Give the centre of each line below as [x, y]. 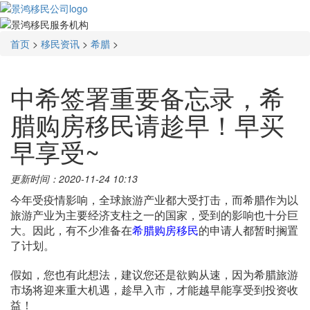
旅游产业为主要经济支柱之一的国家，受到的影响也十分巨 [154, 215]
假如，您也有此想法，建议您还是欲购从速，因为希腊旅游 [154, 274]
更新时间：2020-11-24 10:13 [74, 178]
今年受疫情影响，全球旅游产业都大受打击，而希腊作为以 [154, 199]
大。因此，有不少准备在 [71, 230]
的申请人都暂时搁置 [248, 230]
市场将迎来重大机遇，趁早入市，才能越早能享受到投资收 [154, 289]
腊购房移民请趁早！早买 [147, 124]
